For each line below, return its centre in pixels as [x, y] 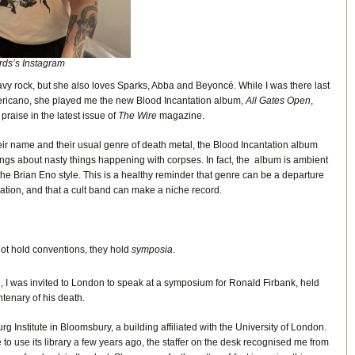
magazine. [181, 115]
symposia [152, 249]
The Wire [138, 115]
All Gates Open [278, 100]
